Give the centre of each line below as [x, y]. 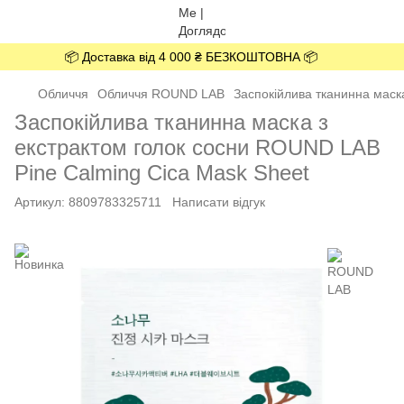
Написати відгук [219, 202]
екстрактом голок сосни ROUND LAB [197, 147]
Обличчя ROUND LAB [161, 94]
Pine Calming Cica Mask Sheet [162, 173]
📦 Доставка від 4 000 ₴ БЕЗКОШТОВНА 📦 [191, 57]
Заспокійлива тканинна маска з [171, 122]
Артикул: [40, 202]
